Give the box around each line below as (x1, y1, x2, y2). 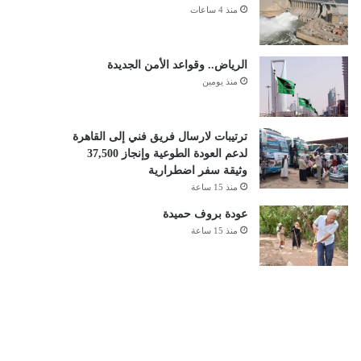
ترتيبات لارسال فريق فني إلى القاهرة (72, 131, 247, 143)
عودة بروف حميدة (162, 208, 247, 220)
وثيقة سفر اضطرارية (147, 164, 247, 176)
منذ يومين (201, 77, 238, 86)
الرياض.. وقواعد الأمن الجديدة (106, 59, 247, 71)
